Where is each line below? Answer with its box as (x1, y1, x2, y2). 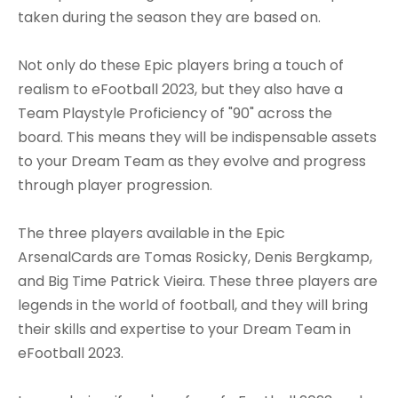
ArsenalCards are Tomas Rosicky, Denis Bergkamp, (18, 246, 372, 267)
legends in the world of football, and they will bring (18, 294, 368, 315)
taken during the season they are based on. (18, 6, 321, 28)
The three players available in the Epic (18, 222, 285, 243)
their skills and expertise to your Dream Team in (18, 318, 351, 339)
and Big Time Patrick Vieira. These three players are (18, 270, 378, 291)
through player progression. (18, 174, 212, 195)
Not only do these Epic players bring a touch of (18, 54, 344, 76)
